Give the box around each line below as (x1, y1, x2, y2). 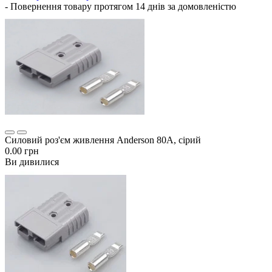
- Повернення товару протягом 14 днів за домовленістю (5, 1, 236, 12)
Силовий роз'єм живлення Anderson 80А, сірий (5, 135, 201, 146)
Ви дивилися (5, 157, 59, 168)
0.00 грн (5, 146, 39, 157)
